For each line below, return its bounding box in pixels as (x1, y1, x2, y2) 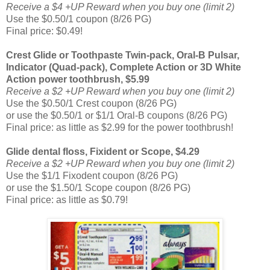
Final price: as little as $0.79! (6, 195, 128, 206)
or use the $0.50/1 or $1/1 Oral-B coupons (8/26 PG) (6, 110, 227, 121)
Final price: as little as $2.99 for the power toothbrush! (6, 122, 233, 133)
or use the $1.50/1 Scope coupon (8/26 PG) (6, 183, 190, 193)
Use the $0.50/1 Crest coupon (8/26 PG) (6, 98, 177, 109)
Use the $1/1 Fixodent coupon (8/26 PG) (6, 171, 178, 181)
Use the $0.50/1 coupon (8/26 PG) (6, 14, 151, 25)
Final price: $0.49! (6, 26, 83, 37)
